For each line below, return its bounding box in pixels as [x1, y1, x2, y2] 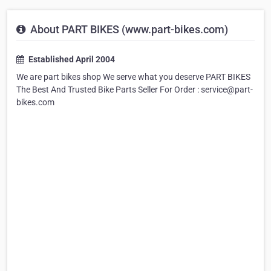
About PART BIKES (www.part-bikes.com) [28, 23, 228, 36]
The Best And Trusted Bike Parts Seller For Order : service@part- [16, 85, 253, 95]
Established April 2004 [27, 54, 115, 65]
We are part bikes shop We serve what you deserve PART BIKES [16, 72, 250, 82]
